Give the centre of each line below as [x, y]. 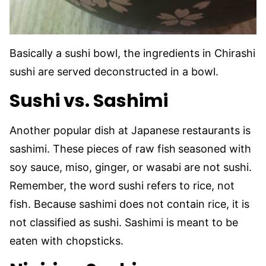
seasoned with [215, 149]
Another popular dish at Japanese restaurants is [130, 131]
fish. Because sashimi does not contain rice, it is [129, 204]
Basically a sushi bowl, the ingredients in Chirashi [132, 53]
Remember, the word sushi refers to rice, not [122, 186]
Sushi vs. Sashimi [89, 101]
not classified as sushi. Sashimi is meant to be [124, 223]
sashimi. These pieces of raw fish [93, 149]
